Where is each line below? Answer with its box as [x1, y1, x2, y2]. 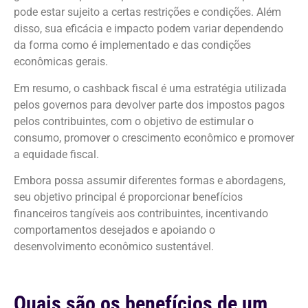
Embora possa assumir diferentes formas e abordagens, [14, 174, 285, 188]
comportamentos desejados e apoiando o [14, 223, 215, 237]
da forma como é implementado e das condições [14, 38, 251, 52]
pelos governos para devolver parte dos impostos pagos [14, 98, 285, 111]
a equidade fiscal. [14, 147, 102, 161]
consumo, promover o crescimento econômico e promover [14, 131, 294, 144]
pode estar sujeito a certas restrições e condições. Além [14, 5, 281, 19]
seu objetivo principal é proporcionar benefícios [14, 190, 243, 204]
